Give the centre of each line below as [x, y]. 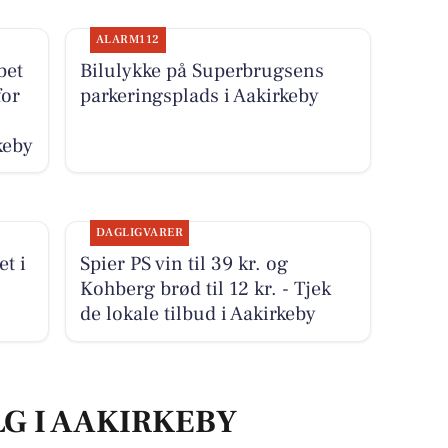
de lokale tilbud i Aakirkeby [197, 314]
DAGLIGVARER [139, 233]
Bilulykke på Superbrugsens [201, 70]
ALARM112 [127, 39]
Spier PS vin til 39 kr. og [183, 264]
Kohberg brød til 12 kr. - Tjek [205, 289]
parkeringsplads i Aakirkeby [199, 95]
